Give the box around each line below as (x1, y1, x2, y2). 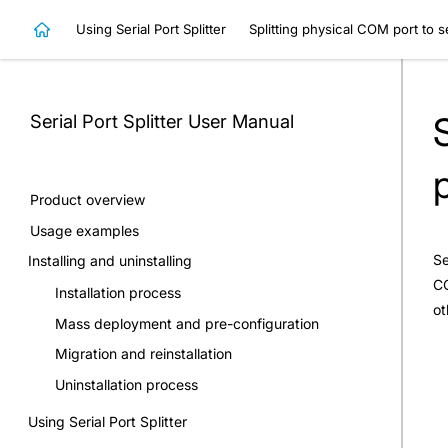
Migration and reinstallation (55, 345, 232, 363)
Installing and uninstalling (27, 252, 192, 270)
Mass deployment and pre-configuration (55, 314, 319, 332)
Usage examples (30, 221, 139, 239)
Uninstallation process (55, 375, 198, 393)
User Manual (188, 110, 294, 133)
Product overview (30, 191, 145, 209)
